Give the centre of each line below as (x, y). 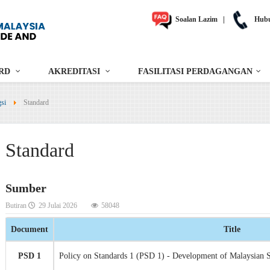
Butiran (17, 206)
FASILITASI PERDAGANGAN (195, 72)
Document (30, 230)
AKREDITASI (74, 72)
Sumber (26, 188)
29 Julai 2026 (58, 206)
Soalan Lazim (196, 19)
